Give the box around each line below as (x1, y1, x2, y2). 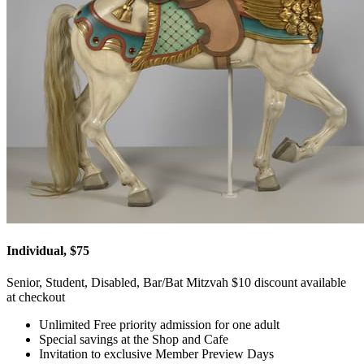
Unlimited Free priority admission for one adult (39, 318, 279, 332)
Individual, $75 (6, 244, 89, 258)
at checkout (6, 290, 65, 305)
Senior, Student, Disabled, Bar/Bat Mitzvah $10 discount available (6, 275, 346, 290)
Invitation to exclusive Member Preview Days (39, 347, 274, 362)
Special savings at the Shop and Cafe (39, 332, 228, 347)
